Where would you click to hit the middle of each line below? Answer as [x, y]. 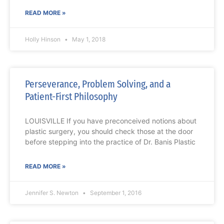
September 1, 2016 [115, 193]
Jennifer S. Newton [52, 193]
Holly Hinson [43, 39]
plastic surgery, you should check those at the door [109, 131]
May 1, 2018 [88, 39]
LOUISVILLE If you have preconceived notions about [111, 121]
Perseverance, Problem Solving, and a [98, 84]
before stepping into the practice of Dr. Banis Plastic [110, 142]
